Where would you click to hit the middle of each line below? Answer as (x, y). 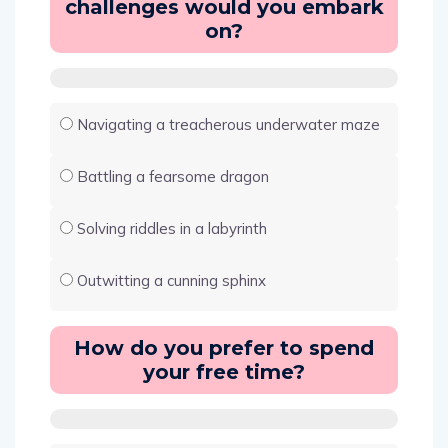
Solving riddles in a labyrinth (172, 228)
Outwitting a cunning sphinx (171, 280)
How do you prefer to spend (224, 347)
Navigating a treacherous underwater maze (228, 124)
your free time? (224, 371)
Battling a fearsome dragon (173, 176)
